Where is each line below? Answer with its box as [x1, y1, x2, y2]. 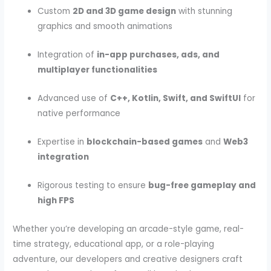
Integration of [38, 49, 97, 61]
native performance [38, 108, 121, 120]
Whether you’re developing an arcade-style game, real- [13, 223, 244, 235]
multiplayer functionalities [38, 64, 158, 76]
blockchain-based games [87, 136, 203, 148]
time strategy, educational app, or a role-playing [13, 238, 215, 250]
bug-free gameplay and [148, 179, 256, 191]
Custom [38, 5, 73, 18]
